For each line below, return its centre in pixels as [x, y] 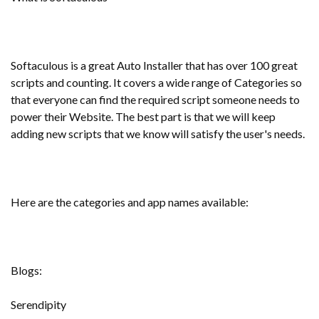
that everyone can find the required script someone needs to [155, 99]
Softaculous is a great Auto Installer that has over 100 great [154, 65]
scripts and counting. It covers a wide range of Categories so [156, 82]
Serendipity [38, 304]
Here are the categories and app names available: [130, 202]
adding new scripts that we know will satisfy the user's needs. [158, 134]
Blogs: [26, 270]
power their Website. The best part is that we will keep [143, 116]
